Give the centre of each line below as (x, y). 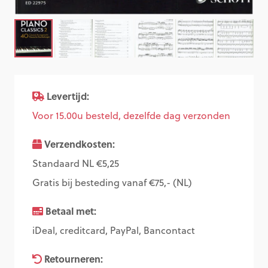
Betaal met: (71, 211)
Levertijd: (68, 96)
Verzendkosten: (80, 144)
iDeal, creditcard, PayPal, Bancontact (114, 230)
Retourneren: (74, 258)
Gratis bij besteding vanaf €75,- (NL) (112, 182)
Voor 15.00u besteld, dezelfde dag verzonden (131, 115)
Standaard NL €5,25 (76, 163)
